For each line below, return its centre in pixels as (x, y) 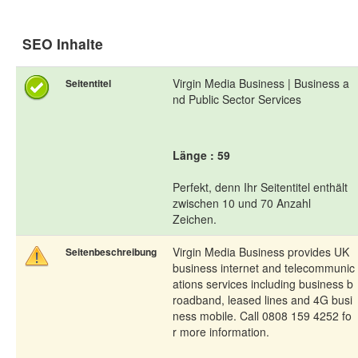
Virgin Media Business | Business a (261, 84)
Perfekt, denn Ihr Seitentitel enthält (260, 187)
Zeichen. (195, 219)
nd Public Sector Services (237, 99)
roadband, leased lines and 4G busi (263, 300)
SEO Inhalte (63, 44)
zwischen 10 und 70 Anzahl (242, 203)
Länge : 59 (201, 155)
